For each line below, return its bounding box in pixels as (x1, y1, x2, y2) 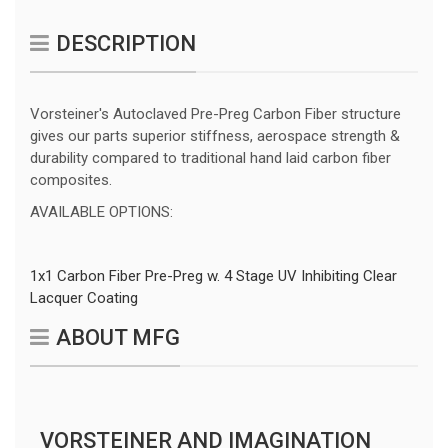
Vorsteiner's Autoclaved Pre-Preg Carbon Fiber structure (30, 104, 401, 123)
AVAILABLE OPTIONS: (30, 202, 173, 221)
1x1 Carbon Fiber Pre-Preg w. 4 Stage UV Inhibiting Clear (30, 266, 397, 285)
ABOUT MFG (56, 324, 180, 350)
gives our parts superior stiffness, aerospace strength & (30, 126, 400, 145)
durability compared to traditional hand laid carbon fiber (30, 148, 391, 167)
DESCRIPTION (56, 30, 196, 56)
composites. (30, 170, 112, 189)
